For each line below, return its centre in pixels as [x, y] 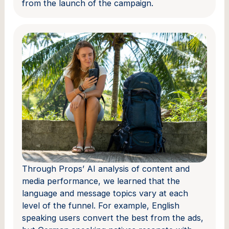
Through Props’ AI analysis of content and [106, 168]
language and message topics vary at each [105, 193]
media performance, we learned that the [101, 181]
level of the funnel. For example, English [101, 205]
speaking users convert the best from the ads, [113, 217]
